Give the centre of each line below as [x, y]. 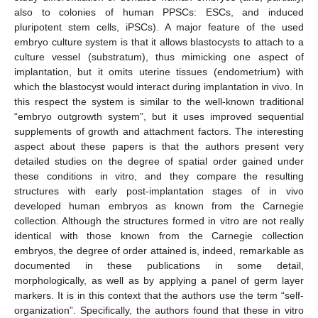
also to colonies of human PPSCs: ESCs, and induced [159, 12]
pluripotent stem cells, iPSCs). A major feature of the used [159, 27]
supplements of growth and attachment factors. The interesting [159, 132]
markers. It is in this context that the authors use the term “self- [159, 296]
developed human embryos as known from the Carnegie [159, 206]
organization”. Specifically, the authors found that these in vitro [159, 311]
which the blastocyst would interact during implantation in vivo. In [159, 87]
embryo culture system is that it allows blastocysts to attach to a [159, 42]
